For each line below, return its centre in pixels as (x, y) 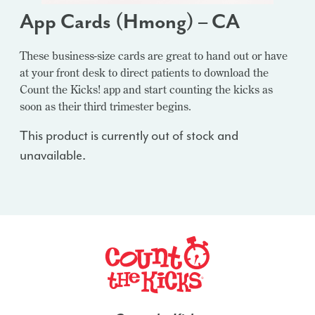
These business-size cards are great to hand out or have (154, 56)
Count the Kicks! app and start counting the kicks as (146, 89)
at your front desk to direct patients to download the (144, 72)
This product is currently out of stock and (129, 136)
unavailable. (53, 155)
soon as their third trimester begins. (105, 106)
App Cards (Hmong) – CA (130, 22)
